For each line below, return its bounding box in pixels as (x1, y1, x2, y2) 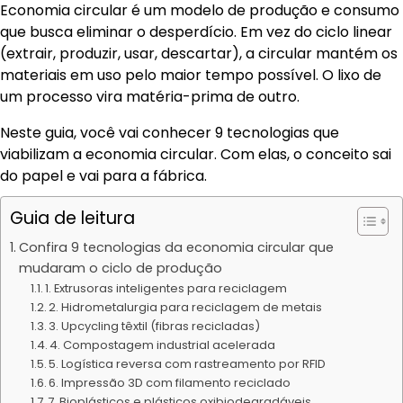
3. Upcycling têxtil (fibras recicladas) (49, 318, 261, 335)
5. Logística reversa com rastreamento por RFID (49, 355, 327, 372)
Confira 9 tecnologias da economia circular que (18, 238, 334, 256)
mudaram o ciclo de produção (18, 259, 222, 277)
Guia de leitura (10, 206, 135, 230)
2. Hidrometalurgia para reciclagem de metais (49, 299, 323, 316)
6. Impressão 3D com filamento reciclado (49, 374, 291, 391)
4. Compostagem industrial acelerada (49, 336, 276, 354)
